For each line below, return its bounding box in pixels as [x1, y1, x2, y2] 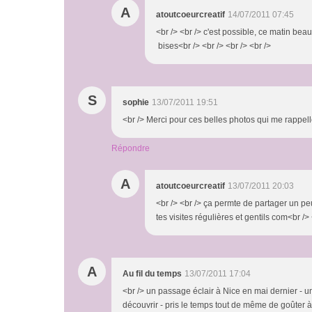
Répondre [111, 143, 150, 153]
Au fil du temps [123, 269, 182, 279]
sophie [123, 97, 149, 107]
